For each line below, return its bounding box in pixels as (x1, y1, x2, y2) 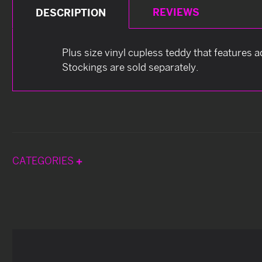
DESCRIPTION (36, 6, 106, 19)
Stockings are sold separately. (62, 60, 199, 73)
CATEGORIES (12, 154, 76, 167)
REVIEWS (152, 5, 199, 18)
